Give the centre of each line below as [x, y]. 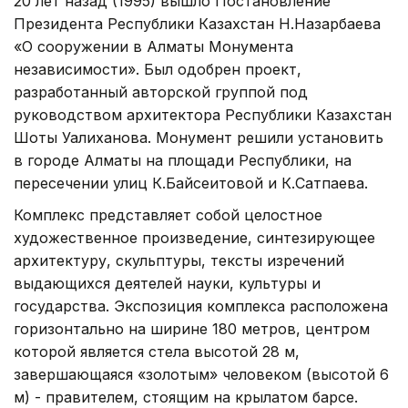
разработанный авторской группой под [161, 92]
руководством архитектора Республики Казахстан [203, 114]
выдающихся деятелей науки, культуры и [167, 283]
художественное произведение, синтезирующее [194, 237]
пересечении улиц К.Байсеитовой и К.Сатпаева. [191, 183]
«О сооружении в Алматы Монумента [153, 46]
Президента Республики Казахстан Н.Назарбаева [197, 23]
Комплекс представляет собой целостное [168, 214]
